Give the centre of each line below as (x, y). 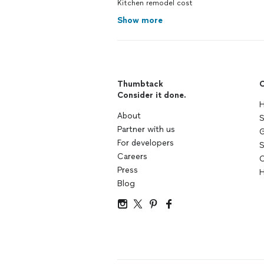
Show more (140, 20)
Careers (132, 156)
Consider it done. (152, 95)
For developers (146, 143)
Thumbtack (140, 84)
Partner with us (146, 129)
